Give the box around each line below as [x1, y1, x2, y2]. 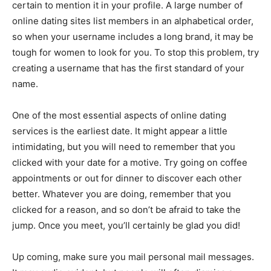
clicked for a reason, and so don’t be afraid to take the [12, 204, 241, 215]
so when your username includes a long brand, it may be [12, 31, 253, 42]
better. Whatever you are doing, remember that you [12, 188, 231, 200]
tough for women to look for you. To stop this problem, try [12, 47, 259, 58]
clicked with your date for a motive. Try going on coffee [12, 157, 247, 168]
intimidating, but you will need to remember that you [12, 141, 235, 152]
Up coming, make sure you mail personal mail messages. [12, 251, 254, 263]
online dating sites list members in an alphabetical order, [12, 15, 253, 27]
